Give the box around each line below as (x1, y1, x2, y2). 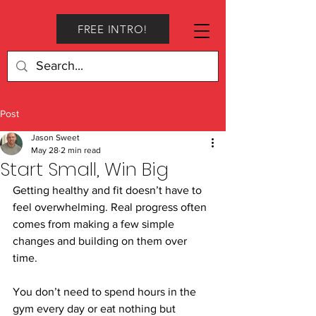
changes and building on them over (13, 235, 190, 247)
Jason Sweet (31, 133, 80, 142)
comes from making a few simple (13, 218, 177, 230)
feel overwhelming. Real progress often (13, 201, 209, 213)
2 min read (61, 145, 101, 155)
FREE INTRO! (77, 22, 149, 36)
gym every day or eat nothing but (13, 303, 178, 315)
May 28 (31, 145, 59, 155)
